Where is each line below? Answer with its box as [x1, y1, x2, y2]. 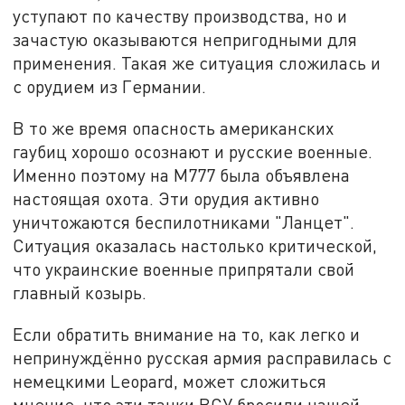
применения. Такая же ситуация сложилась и [13, 52, 381, 74]
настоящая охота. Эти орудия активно [13, 188, 320, 210]
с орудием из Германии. [13, 76, 207, 98]
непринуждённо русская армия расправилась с [13, 346, 392, 368]
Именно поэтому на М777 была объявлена [13, 165, 351, 186]
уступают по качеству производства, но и [13, 5, 348, 27]
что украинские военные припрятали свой [13, 259, 355, 280]
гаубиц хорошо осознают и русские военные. [13, 141, 373, 163]
